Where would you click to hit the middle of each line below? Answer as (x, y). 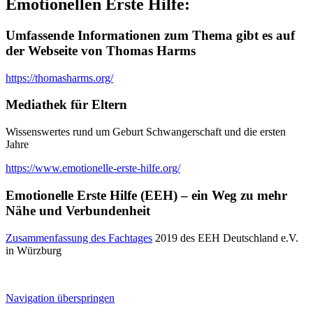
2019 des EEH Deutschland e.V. (225, 238)
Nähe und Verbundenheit (78, 210)
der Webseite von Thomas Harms (101, 51)
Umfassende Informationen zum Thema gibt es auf (150, 35)
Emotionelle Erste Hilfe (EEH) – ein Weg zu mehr (146, 195)
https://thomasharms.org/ (59, 78)
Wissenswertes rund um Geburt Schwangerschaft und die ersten (146, 132)
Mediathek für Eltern (66, 105)
